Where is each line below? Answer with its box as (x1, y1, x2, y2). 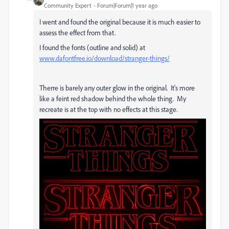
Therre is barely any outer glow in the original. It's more (39, 83, 195, 93)
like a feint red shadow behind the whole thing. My (39, 94, 186, 103)
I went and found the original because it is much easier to (39, 17, 200, 27)
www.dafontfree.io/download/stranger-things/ (39, 54, 170, 63)
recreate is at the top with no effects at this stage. (39, 105, 177, 114)
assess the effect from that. (39, 28, 116, 37)
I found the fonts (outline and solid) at (39, 43, 145, 52)
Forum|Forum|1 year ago (97, 2, 157, 10)
